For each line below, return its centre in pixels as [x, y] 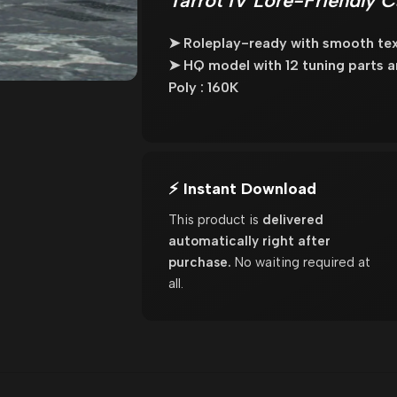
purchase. [199, 262]
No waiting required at [300, 262]
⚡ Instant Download [242, 188]
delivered [292, 219]
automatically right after [249, 241]
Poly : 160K [203, 87]
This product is [215, 219]
